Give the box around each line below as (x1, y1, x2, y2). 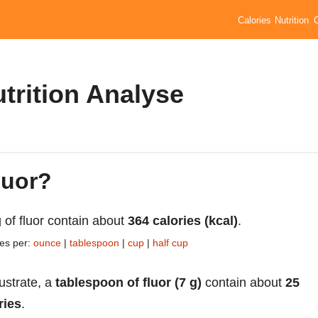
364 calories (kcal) (128, 213, 238, 228)
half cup (153, 236, 188, 248)
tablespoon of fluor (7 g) (55, 275, 202, 290)
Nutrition (275, 16, 309, 26)
